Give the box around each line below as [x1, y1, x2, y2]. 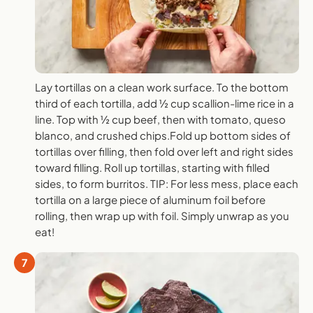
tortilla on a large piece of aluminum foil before [35, 192, 265, 206]
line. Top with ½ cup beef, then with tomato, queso [35, 112, 286, 126]
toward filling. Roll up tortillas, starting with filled [35, 160, 270, 174]
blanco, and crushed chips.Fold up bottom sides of [35, 128, 291, 142]
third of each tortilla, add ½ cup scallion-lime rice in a [35, 96, 294, 110]
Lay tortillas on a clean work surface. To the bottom [35, 80, 289, 94]
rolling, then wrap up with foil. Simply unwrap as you [35, 208, 289, 222]
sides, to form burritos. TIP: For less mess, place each [35, 176, 298, 190]
